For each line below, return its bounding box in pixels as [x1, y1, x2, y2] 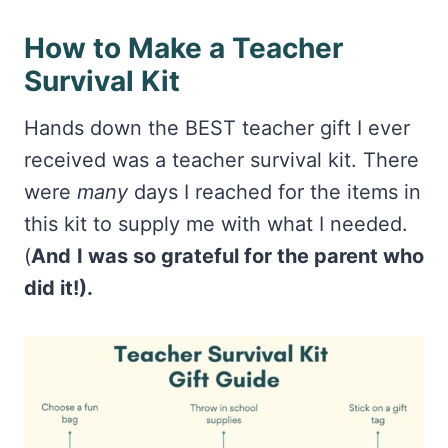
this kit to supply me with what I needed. [24, 212, 408, 237]
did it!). [24, 276, 93, 301]
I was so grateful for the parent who [77, 244, 424, 269]
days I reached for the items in [128, 180, 421, 205]
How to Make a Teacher [24, 31, 343, 66]
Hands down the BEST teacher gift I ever [24, 116, 410, 141]
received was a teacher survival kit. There [24, 148, 419, 173]
